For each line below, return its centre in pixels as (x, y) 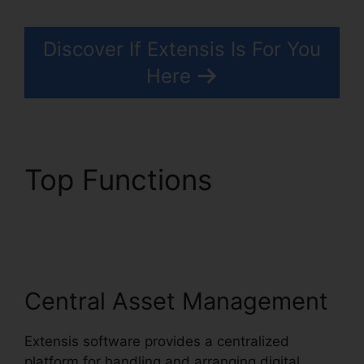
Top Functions (122, 179)
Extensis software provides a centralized (157, 342)
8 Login (74, 213)
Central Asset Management (176, 301)
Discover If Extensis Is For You (182, 49)
